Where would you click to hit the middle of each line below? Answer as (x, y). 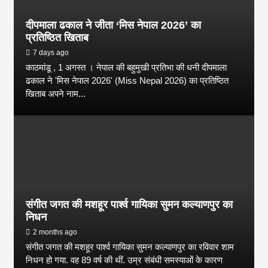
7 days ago (51, 52)
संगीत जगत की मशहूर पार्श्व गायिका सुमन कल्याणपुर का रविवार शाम (130, 246)
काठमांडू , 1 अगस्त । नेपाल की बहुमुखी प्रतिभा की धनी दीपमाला (127, 67)
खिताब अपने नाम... (56, 93)
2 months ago (55, 232)
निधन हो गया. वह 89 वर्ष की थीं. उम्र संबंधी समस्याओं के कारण (124, 260)
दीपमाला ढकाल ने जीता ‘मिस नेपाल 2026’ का (114, 25)
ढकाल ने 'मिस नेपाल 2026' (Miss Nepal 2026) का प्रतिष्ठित (127, 80)
